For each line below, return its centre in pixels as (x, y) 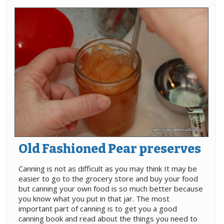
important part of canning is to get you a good (98, 209)
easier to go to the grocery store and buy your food (108, 179)
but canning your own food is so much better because (111, 189)
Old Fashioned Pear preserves (110, 149)
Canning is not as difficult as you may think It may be (108, 169)
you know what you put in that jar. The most (94, 199)
